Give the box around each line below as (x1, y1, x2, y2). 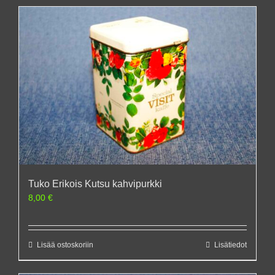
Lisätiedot (214, 241, 247, 250)
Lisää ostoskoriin (37, 241, 93, 250)
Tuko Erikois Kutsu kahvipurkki (28, 179, 162, 190)
